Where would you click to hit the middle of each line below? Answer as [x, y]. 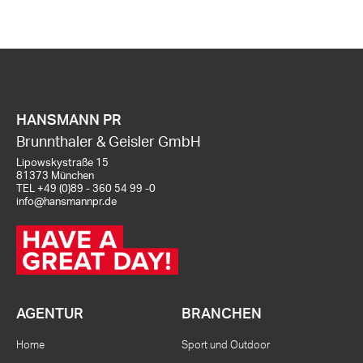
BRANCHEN [222, 314]
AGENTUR [50, 314]
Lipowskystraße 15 [62, 163]
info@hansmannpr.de [66, 202]
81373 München [55, 176]
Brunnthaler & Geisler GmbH [109, 143]
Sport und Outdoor [226, 345]
